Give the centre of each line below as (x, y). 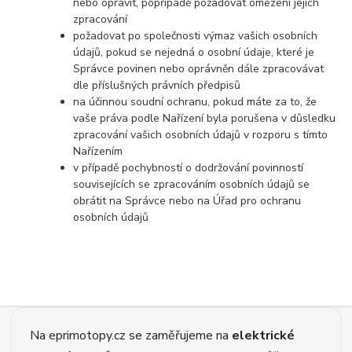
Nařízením (98, 152)
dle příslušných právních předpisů (157, 86)
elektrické (264, 335)
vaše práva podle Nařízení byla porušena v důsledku (205, 119)
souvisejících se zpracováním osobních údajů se (192, 185)
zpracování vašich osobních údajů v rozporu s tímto (201, 135)
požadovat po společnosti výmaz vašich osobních (196, 36)
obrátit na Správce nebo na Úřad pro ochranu (187, 201)
